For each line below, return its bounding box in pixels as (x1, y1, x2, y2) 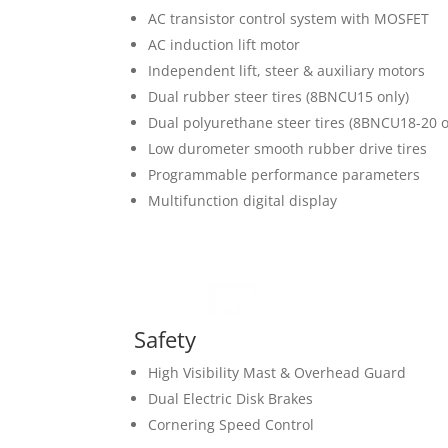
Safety (134, 324, 203, 355)
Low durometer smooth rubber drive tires (148, 139, 428, 159)
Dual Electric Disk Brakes (148, 389, 314, 409)
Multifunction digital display (148, 191, 338, 211)
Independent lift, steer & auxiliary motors (148, 61, 426, 81)
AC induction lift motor (148, 35, 301, 55)
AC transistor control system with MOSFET (148, 9, 430, 29)
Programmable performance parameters (148, 165, 421, 185)
